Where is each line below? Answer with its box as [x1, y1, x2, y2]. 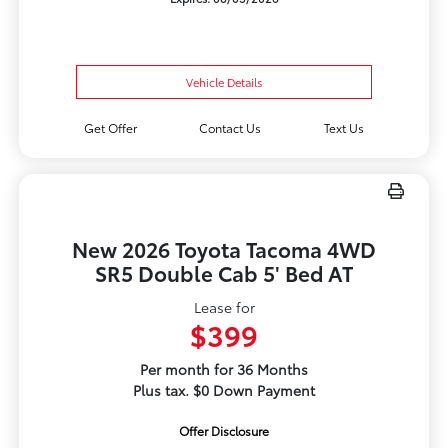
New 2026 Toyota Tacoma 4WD [72, 234, 376, 264]
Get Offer [83, 119, 137, 137]
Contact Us [199, 119, 262, 137]
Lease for [193, 297, 255, 318]
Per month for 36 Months [140, 359, 308, 380]
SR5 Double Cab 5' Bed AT [95, 258, 353, 288]
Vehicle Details [186, 74, 262, 91]
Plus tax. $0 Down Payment [133, 380, 315, 401]
